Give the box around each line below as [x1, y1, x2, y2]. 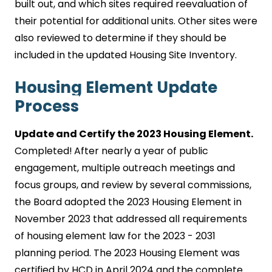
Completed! [15, 144, 72, 158]
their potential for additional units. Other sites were [15, 14, 257, 28]
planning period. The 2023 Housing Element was [15, 246, 240, 260]
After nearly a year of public [74, 144, 208, 158]
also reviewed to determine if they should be [15, 31, 226, 45]
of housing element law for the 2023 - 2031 [15, 229, 216, 243]
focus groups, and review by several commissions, [15, 178, 251, 192]
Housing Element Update [15, 76, 217, 98]
